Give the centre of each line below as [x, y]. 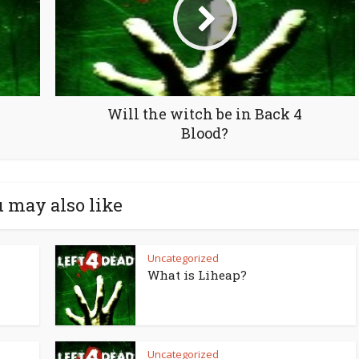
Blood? [205, 133]
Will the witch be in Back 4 [205, 114]
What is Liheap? [197, 275]
